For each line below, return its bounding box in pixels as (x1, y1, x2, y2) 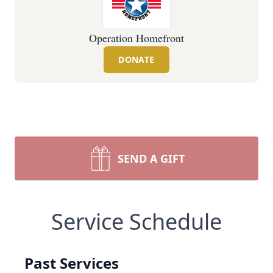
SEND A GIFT (118, 151, 185, 166)
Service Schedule (51, 207, 222, 236)
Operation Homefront (89, 30, 184, 45)
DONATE (118, 54, 155, 65)
